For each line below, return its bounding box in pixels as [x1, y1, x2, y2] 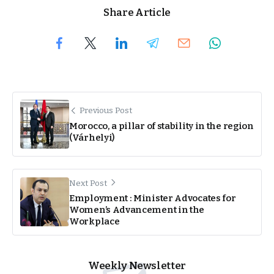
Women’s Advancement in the [69, 204, 205, 216]
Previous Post [80, 105, 132, 116]
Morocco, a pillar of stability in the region [69, 120, 254, 131]
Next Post [69, 177, 107, 188]
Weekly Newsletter [87, 259, 187, 273]
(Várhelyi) [69, 131, 114, 143]
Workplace [69, 216, 120, 228]
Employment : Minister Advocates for [69, 193, 236, 204]
